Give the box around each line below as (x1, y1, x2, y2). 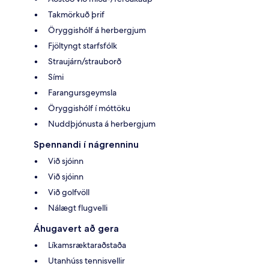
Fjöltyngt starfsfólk (48, 40, 117, 51)
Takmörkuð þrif (48, 8, 104, 20)
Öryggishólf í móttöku (48, 102, 130, 113)
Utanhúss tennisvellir (48, 255, 125, 266)
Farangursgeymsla (48, 86, 116, 98)
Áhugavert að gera (34, 222, 119, 234)
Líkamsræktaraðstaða (48, 239, 126, 250)
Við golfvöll (48, 186, 89, 198)
